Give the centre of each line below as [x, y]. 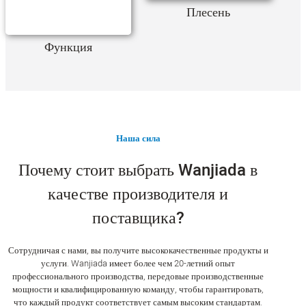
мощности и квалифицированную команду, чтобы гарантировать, [138, 289]
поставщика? [138, 218]
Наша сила [138, 138]
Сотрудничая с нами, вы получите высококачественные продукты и [138, 250]
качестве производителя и [138, 194]
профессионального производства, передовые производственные [138, 276]
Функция [69, 47]
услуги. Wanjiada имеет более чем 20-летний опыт [138, 263]
